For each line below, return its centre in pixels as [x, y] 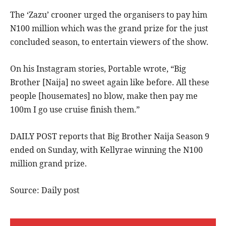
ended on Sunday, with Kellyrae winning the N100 [106, 150]
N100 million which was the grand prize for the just [109, 29]
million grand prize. [48, 164]
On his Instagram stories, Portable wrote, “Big [98, 69]
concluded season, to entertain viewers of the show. [109, 42]
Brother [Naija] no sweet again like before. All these [110, 82]
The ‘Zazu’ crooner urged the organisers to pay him [109, 15]
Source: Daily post [45, 190]
